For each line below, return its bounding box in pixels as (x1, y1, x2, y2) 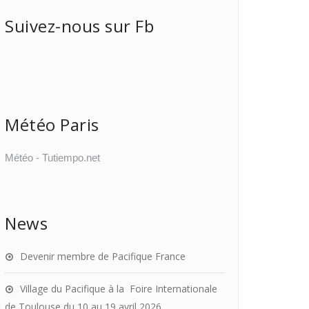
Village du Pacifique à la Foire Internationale (20, 282, 217, 295)
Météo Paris (5, 113, 99, 136)
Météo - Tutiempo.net (5, 152, 100, 163)
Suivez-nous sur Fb (5, 14, 154, 37)
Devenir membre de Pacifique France (20, 250, 186, 263)
